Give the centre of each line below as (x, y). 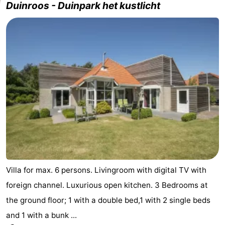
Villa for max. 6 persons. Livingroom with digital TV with (106, 170)
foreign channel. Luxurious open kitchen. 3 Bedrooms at (107, 185)
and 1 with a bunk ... (41, 215)
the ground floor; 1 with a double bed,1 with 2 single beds (108, 200)
